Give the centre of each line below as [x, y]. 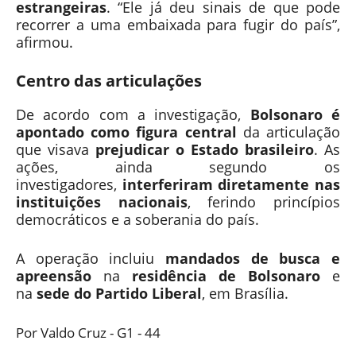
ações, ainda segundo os [178, 166]
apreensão [54, 275]
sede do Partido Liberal [119, 293]
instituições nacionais [102, 201]
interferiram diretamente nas [231, 184]
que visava [56, 149]
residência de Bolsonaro [226, 275]
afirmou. [44, 42]
